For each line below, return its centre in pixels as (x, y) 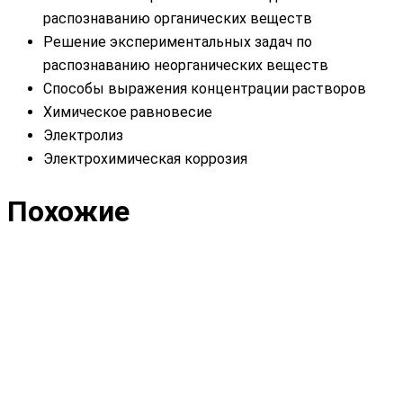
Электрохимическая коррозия (145, 158)
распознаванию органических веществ (178, 18)
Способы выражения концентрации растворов (205, 88)
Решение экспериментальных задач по (178, 41)
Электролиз (83, 135)
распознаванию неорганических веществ (186, 65)
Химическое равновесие (128, 112)
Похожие (68, 212)
